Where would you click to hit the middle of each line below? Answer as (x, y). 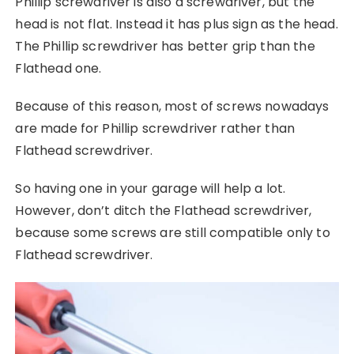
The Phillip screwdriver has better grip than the (165, 46)
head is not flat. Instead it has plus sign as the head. (177, 24)
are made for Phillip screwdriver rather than (155, 128)
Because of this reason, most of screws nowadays (172, 106)
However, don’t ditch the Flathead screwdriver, (164, 210)
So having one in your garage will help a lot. (151, 188)
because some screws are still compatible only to (173, 232)
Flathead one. (58, 68)
